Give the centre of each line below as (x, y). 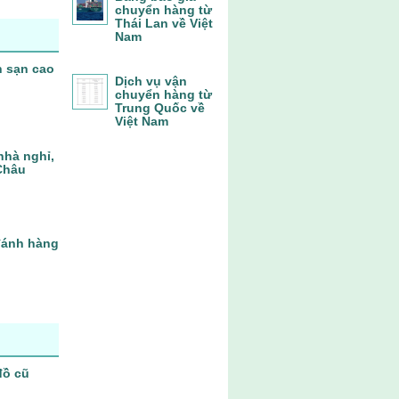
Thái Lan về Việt (164, 23)
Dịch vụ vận (151, 81)
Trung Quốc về (160, 108)
